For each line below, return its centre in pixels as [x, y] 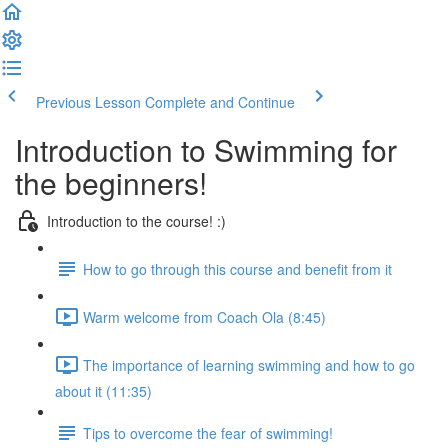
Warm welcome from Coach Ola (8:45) [204, 316]
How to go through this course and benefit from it [237, 268]
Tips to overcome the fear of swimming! [208, 432]
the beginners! [111, 182]
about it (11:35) [103, 391]
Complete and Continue [220, 102]
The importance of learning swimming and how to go [249, 364]
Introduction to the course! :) [136, 220]
